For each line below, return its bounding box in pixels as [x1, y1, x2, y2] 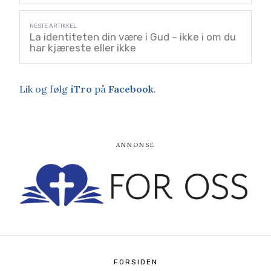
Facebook [108, 82, 154, 95]
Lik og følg [19, 82, 70, 95]
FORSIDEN [113, 257, 158, 266]
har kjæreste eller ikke [30, 41, 136, 54]
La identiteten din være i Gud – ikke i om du [30, 30, 236, 43]
